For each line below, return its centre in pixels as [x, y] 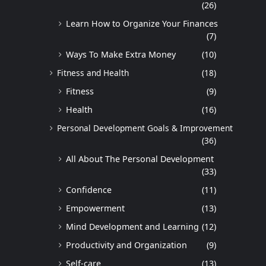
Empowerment [95, 208]
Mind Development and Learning [132, 227]
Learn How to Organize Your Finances [142, 24]
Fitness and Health [93, 73]
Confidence [89, 190]
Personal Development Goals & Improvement [145, 128]
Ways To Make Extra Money [121, 55]
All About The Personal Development [140, 159]
